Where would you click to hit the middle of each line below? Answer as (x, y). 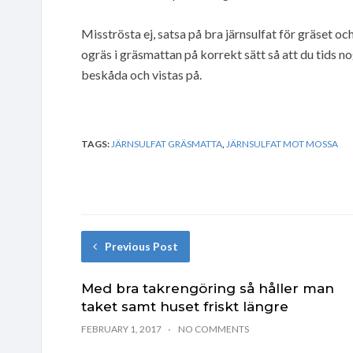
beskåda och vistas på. (141, 74)
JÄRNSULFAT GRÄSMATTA (167, 143)
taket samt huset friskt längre (185, 306)
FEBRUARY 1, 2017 (121, 329)
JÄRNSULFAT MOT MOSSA (282, 143)
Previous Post (141, 246)
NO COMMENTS (214, 329)
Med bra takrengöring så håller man (208, 288)
